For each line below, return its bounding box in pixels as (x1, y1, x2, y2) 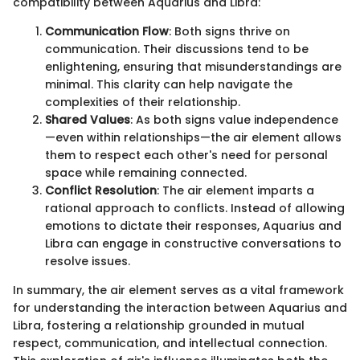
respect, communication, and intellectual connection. (13, 335, 327, 351)
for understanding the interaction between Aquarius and (13, 300, 347, 316)
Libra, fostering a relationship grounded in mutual (13, 317, 305, 333)
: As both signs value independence (130, 112, 338, 128)
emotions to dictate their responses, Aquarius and (45, 218, 342, 234)
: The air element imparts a (157, 182, 314, 198)
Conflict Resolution (45, 182, 157, 198)
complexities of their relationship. (45, 94, 240, 110)
